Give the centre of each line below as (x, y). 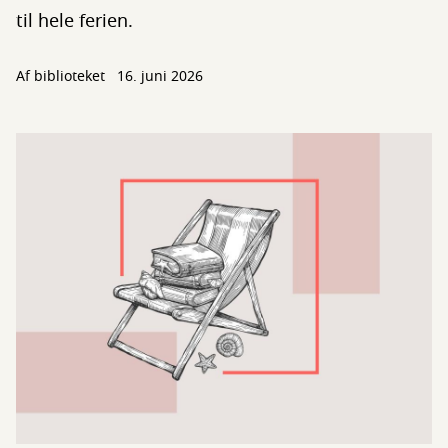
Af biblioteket (62, 76)
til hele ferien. (74, 21)
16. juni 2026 (160, 76)
